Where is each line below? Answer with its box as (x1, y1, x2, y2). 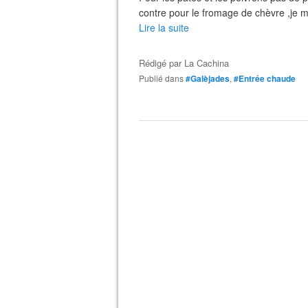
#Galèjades (186, 72, 230, 85)
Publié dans (144, 72, 184, 84)
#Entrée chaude (234, 72, 296, 85)
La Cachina (184, 56, 229, 69)
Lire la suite (139, 21, 189, 34)
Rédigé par (139, 56, 184, 69)
